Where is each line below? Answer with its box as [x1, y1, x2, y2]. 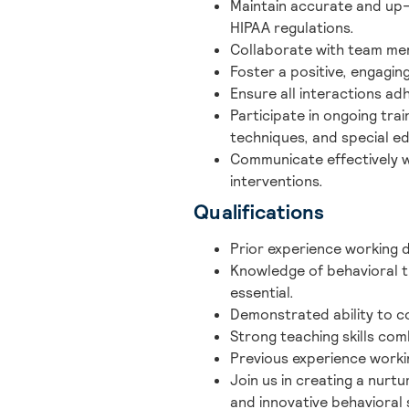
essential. [230, 282, 294, 302]
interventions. [230, 171, 323, 191]
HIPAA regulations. [230, 17, 354, 37]
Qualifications [194, 198, 325, 225]
